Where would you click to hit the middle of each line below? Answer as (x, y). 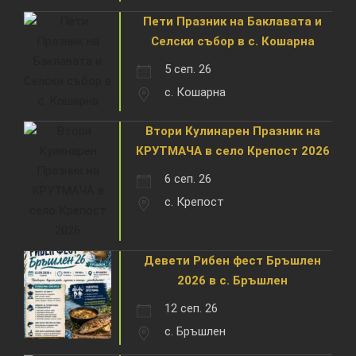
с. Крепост (194, 201)
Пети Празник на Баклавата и (232, 21)
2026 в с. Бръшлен (232, 280)
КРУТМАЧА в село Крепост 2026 (232, 151)
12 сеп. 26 (191, 308)
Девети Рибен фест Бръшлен (232, 260)
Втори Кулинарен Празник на (232, 131)
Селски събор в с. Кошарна (232, 41)
